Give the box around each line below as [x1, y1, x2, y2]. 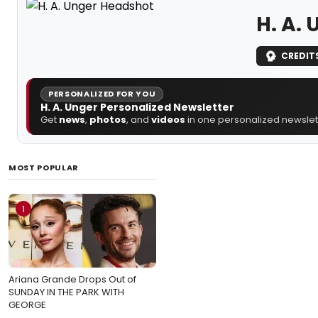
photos [89, 112, 126, 126]
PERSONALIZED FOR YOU [48, 87, 156, 99]
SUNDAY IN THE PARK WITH [9, 285, 124, 299]
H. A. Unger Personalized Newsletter [40, 99, 234, 114]
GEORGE [9, 297, 46, 312]
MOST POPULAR [9, 161, 79, 173]
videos [151, 112, 185, 126]
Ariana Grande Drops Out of [9, 272, 136, 286]
